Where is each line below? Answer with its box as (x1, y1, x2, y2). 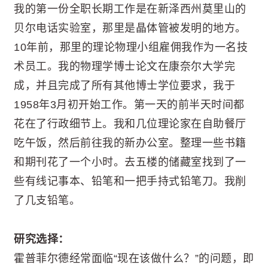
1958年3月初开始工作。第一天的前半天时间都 (14, 99, 245, 111)
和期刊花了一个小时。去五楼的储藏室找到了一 (14, 156, 246, 169)
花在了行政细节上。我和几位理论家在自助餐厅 (14, 118, 246, 130)
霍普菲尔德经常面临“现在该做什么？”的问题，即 (14, 252, 254, 264)
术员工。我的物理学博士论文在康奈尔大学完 (14, 60, 235, 73)
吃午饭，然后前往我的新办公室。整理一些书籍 (14, 137, 246, 150)
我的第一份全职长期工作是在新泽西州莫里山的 (14, 3, 246, 16)
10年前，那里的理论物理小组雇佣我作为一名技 (14, 41, 248, 54)
